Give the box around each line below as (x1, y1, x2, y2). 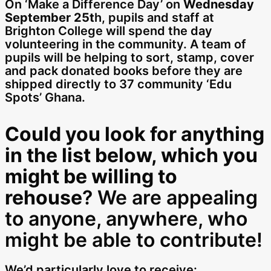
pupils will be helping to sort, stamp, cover (5, 50, 254, 65)
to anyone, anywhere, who (5, 207, 247, 230)
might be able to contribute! (5, 228, 263, 252)
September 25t (5, 10, 94, 25)
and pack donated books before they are (5, 64, 243, 78)
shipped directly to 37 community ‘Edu (5, 77, 232, 91)
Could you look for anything (5, 122, 264, 146)
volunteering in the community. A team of (5, 37, 246, 51)
